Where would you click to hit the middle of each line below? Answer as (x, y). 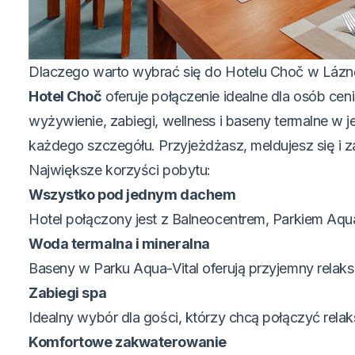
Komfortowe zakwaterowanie (128, 342)
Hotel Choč (65, 96)
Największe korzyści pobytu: (120, 170)
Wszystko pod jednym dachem (132, 194)
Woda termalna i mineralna (119, 243)
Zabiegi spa (68, 292)
